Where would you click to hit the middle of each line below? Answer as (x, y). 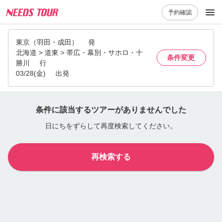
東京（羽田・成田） (47, 42)
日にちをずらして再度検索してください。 (111, 126)
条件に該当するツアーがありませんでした (111, 110)
